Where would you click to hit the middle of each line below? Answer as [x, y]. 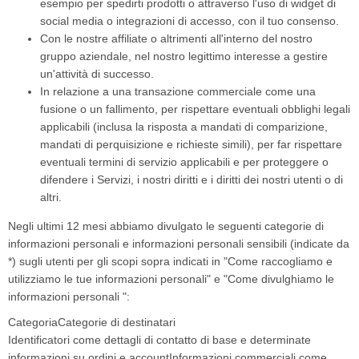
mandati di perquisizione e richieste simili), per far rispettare [191, 144]
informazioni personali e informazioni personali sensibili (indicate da [179, 244]
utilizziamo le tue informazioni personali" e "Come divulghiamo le [171, 279]
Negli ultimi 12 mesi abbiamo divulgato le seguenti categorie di [166, 226]
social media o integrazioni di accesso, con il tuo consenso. [190, 21]
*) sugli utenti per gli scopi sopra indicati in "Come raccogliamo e [170, 261]
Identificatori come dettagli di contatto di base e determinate [159, 340]
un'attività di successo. [97, 74]
